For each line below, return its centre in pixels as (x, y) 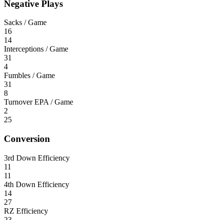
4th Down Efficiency (37, 184)
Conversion (27, 138)
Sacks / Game (25, 23)
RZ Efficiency (26, 211)
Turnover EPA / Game (39, 102)
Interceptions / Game (36, 49)
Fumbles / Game (29, 76)
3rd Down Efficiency (37, 158)
